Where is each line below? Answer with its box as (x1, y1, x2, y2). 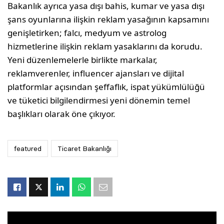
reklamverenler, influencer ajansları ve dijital (7, 67, 184, 79)
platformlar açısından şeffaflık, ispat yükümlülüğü (7, 81, 205, 92)
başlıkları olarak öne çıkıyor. (7, 108, 116, 119)
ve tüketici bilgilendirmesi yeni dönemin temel (7, 94, 190, 106)
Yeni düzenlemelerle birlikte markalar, (7, 54, 158, 65)
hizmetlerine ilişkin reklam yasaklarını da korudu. (7, 40, 203, 52)
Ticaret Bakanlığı (57, 144, 111, 153)
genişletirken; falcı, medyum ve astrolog (7, 27, 167, 38)
